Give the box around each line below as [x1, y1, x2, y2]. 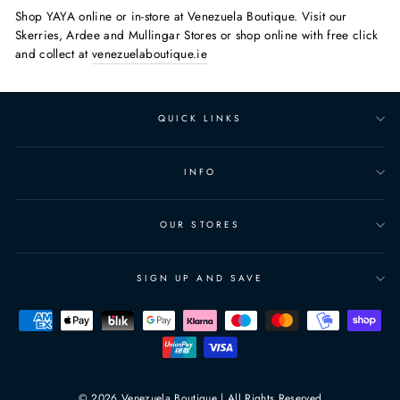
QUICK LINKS [157, 112, 243, 125]
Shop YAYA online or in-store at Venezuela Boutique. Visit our [15, 6, 347, 25]
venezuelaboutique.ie [92, 44, 207, 62]
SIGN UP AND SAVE [137, 271, 263, 285]
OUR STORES [160, 218, 240, 231]
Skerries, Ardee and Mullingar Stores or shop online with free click [15, 25, 379, 44]
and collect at [15, 44, 93, 62]
